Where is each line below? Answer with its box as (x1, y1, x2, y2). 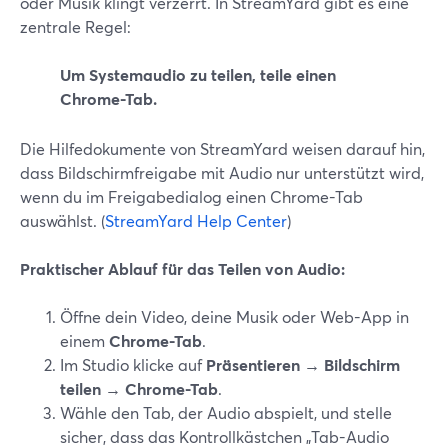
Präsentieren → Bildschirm (206, 354, 400, 375)
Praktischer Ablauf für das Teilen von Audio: (20, 258, 345, 279)
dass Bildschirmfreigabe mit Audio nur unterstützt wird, (20, 162, 424, 183)
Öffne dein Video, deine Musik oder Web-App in (60, 306, 409, 327)
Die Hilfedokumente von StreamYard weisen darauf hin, (20, 138, 425, 159)
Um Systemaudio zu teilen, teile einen (60, 64, 336, 85)
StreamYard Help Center (105, 210, 287, 231)
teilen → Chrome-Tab (60, 378, 218, 399)
